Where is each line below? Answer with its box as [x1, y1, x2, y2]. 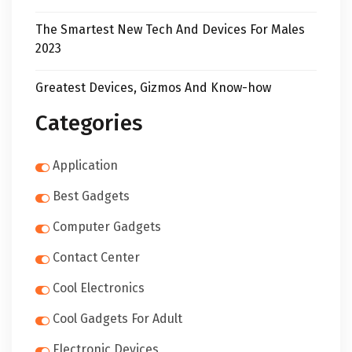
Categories [35, 110, 143, 136]
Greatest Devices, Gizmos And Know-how [35, 80, 271, 95]
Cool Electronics [53, 280, 145, 295]
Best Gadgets [53, 189, 130, 203]
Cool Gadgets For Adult [53, 311, 182, 326]
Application [53, 158, 118, 173]
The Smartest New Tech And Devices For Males [35, 22, 305, 37]
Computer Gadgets [53, 219, 161, 234]
